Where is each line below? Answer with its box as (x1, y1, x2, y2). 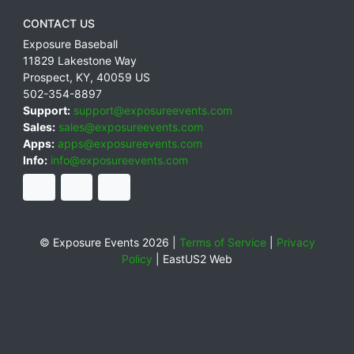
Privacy (276, 235, 315, 249)
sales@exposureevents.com (58, 120, 203, 134)
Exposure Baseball (23, 37, 118, 51)
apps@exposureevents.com (58, 137, 202, 151)
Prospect (23, 70, 70, 85)
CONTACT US (23, 17, 95, 31)
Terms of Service (179, 235, 266, 249)
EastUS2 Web (163, 251, 232, 265)
